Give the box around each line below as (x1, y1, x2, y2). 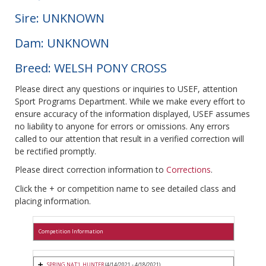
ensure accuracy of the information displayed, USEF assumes (15, 108, 250, 120)
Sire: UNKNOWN (15, 10, 104, 27)
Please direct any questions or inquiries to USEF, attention (15, 83, 237, 95)
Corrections (166, 164, 211, 176)
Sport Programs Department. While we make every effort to (15, 96, 245, 107)
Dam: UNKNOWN (15, 35, 109, 52)
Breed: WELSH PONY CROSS (15, 60, 167, 77)
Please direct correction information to (15, 164, 166, 176)
